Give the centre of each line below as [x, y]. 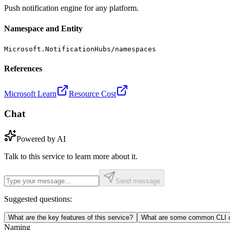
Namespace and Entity [43, 28]
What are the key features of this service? [71, 217]
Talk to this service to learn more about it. [71, 156]
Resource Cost [92, 94]
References [23, 69]
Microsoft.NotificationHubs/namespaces [80, 49]
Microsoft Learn [30, 94]
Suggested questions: [38, 199]
